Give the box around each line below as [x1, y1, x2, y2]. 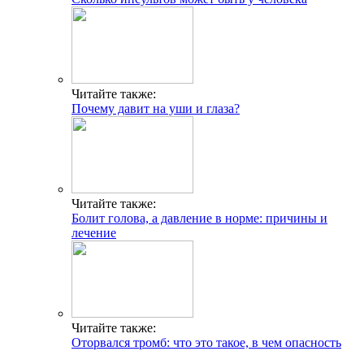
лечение [71, 226, 116, 240]
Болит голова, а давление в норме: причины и [71, 211, 327, 226]
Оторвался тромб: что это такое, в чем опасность [71, 336, 341, 350]
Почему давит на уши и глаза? [71, 102, 240, 116]
